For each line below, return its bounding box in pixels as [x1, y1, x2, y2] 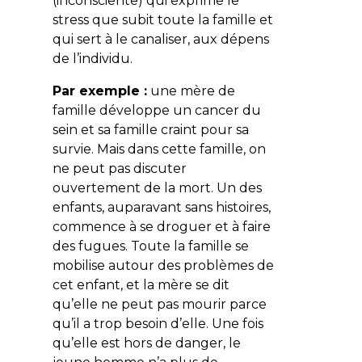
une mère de [146, 82, 235, 99]
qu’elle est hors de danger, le [52, 335, 241, 351]
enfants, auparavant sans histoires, [52, 199, 271, 215]
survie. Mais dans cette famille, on [52, 141, 266, 157]
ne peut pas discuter [52, 160, 187, 176]
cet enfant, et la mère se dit [52, 276, 229, 293]
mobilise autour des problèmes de [52, 257, 274, 273]
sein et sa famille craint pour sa [52, 121, 249, 137]
